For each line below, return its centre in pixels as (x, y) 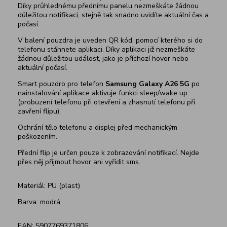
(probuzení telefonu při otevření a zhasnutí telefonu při (106, 102)
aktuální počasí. (43, 68)
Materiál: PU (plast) (49, 186)
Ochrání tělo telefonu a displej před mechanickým (98, 128)
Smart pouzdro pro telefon (62, 84)
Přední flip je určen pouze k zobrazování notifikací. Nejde (108, 153)
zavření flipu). (39, 111)
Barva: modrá (39, 202)
